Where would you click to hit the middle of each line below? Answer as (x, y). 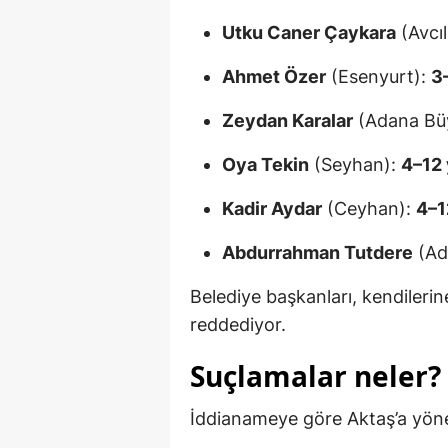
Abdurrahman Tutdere (317, 253)
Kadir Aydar (272, 209)
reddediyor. (238, 325)
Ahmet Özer (274, 77)
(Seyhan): (355, 165)
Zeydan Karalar (287, 121)
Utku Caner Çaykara (309, 33)
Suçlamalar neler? (315, 376)
